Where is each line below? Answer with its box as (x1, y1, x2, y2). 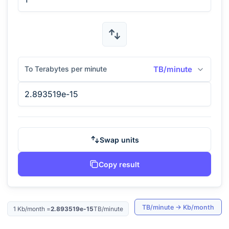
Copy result (99, 159, 140, 169)
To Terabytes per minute (25, 64, 107, 73)
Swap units (99, 135, 139, 144)
